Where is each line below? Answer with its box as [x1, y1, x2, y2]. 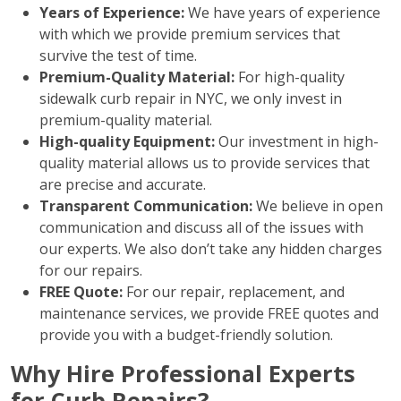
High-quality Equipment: [39, 132, 215, 151]
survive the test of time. [39, 46, 197, 65]
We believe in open [252, 196, 383, 216]
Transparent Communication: [39, 196, 252, 216]
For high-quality [235, 67, 345, 87]
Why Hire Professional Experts [11, 358, 355, 388]
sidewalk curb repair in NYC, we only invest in [39, 89, 342, 108]
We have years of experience [184, 3, 380, 22]
